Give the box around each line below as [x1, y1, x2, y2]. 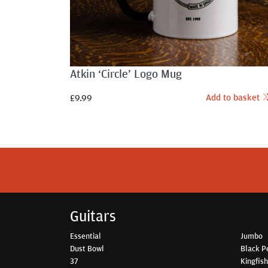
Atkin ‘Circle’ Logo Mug [70, 66, 182, 81]
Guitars [70, 206, 116, 226]
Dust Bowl [70, 243, 104, 254]
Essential [70, 230, 101, 242]
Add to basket [206, 91, 262, 103]
